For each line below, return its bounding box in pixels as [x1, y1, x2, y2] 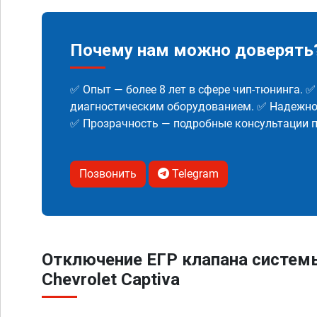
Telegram [169, 167, 219, 180]
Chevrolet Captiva [42, 270, 180, 289]
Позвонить [79, 167, 137, 180]
